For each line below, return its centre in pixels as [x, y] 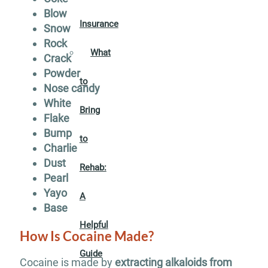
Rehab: [93, 167]
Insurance [99, 24]
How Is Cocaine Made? [86, 236]
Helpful [94, 225]
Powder [62, 73]
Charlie [60, 148]
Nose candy [71, 88]
